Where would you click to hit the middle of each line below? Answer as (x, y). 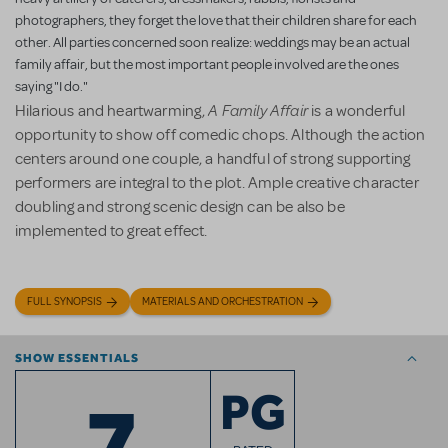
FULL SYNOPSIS (64, 302)
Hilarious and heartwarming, (112, 111)
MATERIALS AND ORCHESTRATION (222, 302)
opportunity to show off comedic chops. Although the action (220, 135)
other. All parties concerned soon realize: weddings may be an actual (212, 43)
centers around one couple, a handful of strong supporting (213, 159)
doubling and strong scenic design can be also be (180, 207)
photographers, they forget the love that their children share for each (216, 21)
